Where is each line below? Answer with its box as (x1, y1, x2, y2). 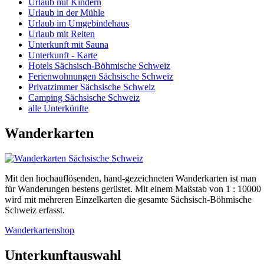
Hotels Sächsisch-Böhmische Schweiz (28, 60, 170, 71)
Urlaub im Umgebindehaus (28, 18, 129, 28)
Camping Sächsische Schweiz (28, 92, 140, 103)
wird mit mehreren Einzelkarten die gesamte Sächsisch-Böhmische (5, 194, 252, 204)
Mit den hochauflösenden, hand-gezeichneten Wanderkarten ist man (5, 173, 256, 183)
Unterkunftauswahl (5, 247, 121, 263)
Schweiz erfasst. (5, 204, 65, 215)
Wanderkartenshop (5, 225, 74, 235)
